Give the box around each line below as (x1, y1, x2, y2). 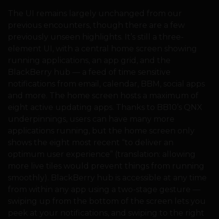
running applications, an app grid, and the (8, 55, 171, 65)
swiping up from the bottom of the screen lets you (8, 196, 206, 206)
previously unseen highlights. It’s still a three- (8, 32, 184, 42)
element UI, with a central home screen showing (8, 44, 197, 53)
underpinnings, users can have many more (8, 114, 175, 124)
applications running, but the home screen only (8, 126, 195, 135)
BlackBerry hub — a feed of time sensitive (8, 67, 171, 77)
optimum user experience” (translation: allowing (8, 149, 196, 159)
